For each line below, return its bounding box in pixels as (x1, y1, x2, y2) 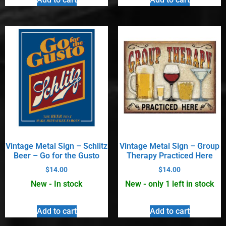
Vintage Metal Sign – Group (120, 141, 219, 151)
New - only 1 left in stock (125, 179, 214, 189)
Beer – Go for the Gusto (14, 150, 99, 160)
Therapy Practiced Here (126, 150, 213, 160)
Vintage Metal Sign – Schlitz (6, 141, 107, 151)
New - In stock (31, 179, 82, 189)
